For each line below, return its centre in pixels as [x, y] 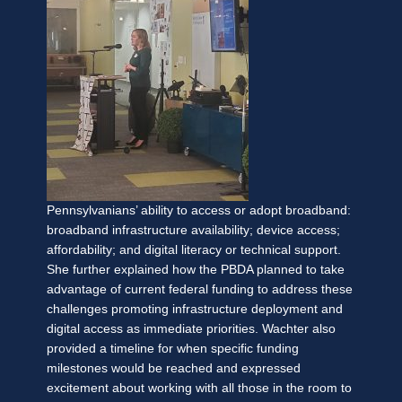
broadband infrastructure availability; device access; [193, 230]
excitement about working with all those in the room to [199, 388]
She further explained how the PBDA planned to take [196, 269]
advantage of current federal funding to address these [200, 289]
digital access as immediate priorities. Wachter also [191, 328]
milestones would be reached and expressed [174, 368]
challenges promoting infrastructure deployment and [195, 309]
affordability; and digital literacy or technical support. [194, 249]
